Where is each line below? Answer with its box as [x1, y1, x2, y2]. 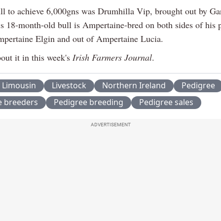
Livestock [52, 79, 86, 91]
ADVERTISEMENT [90, 121, 131, 127]
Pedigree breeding [54, 96, 123, 108]
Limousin [2, 79, 36, 91]
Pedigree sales [139, 96, 193, 108]
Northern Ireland [102, 79, 166, 91]
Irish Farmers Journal [73, 51, 152, 63]
